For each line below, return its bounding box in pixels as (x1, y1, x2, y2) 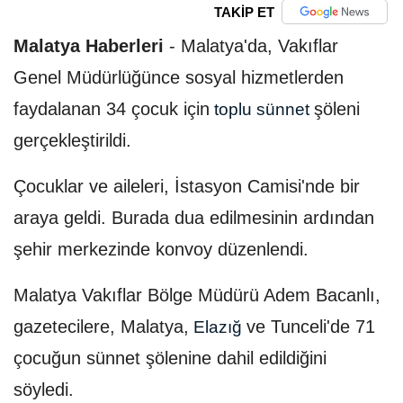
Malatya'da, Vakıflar (181, 36, 338, 57)
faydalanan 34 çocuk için (13, 99, 210, 120)
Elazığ (189, 318, 246, 337)
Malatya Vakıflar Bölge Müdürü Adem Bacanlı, (13, 285, 381, 306)
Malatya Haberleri (13, 36, 164, 57)
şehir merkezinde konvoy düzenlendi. (13, 239, 309, 260)
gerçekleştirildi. (13, 130, 131, 151)
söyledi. (13, 380, 74, 400)
